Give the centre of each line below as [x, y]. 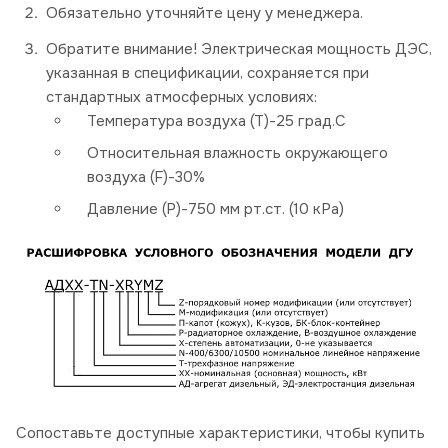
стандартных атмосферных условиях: [181, 97]
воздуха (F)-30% [146, 177]
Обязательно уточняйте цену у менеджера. [204, 13]
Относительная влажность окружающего [237, 153]
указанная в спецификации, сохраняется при [207, 73]
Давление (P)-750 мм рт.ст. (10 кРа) [215, 209]
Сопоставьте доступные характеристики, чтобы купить [220, 433]
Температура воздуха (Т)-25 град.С [216, 121]
